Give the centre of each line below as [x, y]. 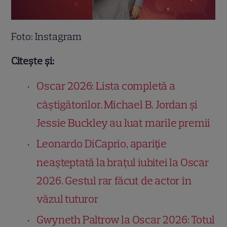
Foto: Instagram [47, 36]
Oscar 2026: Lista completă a [106, 86]
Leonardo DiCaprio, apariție [102, 143]
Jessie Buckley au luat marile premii [124, 123]
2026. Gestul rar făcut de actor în [114, 180]
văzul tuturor [68, 199]
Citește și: [33, 61]
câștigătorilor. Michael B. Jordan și [117, 104]
